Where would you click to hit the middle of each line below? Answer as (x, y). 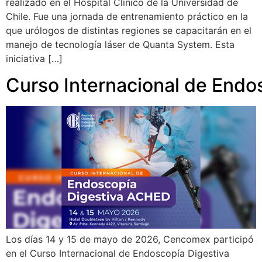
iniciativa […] (34, 59)
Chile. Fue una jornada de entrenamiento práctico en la (127, 17)
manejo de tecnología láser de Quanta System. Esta (120, 45)
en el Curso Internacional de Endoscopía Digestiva (118, 253)
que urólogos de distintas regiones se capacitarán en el (129, 31)
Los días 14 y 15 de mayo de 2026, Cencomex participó (130, 239)
